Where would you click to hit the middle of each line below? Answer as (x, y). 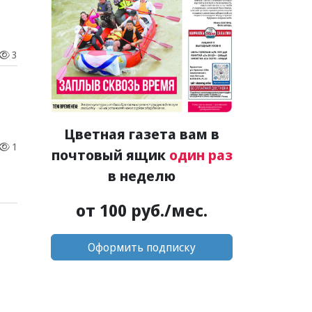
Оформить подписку (142, 247)
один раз (201, 155)
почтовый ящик (110, 155)
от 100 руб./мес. (142, 210)
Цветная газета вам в (142, 134)
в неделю (142, 175)
